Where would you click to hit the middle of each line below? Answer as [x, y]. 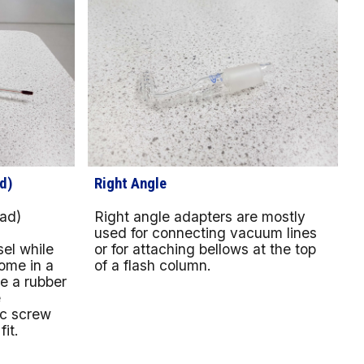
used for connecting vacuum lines [206, 232]
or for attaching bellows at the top [206, 249]
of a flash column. [153, 265]
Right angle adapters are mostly [200, 216]
